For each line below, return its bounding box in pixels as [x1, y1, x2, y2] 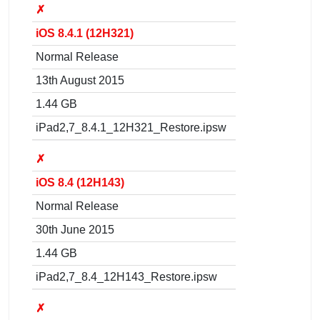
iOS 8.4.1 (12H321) [36, 26, 134, 39]
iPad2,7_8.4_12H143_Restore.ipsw [36, 270, 217, 283]
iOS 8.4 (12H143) [36, 176, 124, 189]
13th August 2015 [36, 74, 124, 86]
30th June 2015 [36, 223, 114, 236]
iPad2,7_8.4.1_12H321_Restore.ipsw [36, 121, 226, 134]
